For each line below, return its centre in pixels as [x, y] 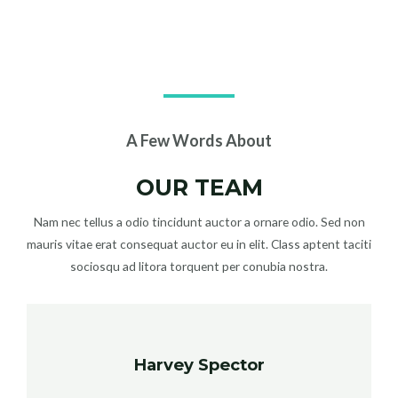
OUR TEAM [199, 188]
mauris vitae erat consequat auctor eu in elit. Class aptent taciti [199, 244]
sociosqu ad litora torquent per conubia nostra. [199, 267]
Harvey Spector [199, 365]
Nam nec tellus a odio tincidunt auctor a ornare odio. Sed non [199, 222]
